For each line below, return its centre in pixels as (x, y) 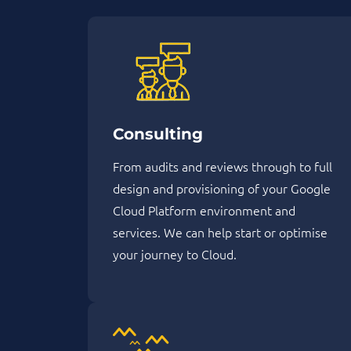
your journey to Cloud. (175, 254)
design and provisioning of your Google (222, 188)
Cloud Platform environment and (204, 210)
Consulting (158, 134)
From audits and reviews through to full (223, 166)
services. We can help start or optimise (220, 232)
